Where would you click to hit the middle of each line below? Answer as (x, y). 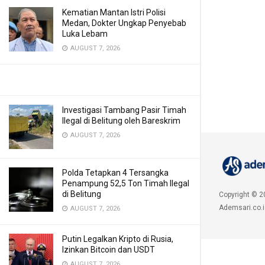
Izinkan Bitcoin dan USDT (109, 250)
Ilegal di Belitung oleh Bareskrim (121, 121)
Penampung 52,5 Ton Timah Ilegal (126, 183)
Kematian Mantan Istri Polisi (114, 12)
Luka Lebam (85, 34)
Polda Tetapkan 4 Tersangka (115, 173)
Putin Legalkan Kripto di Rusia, (118, 239)
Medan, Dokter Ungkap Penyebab (124, 23)
